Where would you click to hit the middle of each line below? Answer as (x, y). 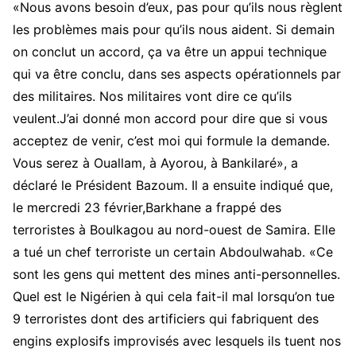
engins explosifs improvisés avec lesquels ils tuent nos (177, 341)
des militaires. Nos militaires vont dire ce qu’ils (152, 97)
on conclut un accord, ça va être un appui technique (170, 52)
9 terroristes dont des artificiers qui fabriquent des (166, 319)
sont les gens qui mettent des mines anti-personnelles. (176, 275)
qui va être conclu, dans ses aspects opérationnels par (177, 74)
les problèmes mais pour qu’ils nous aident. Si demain (174, 30)
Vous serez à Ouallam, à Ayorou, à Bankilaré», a (155, 163)
